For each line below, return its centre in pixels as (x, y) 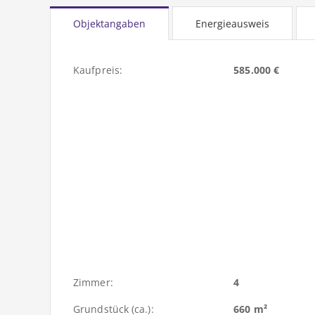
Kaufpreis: (98, 70)
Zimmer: (93, 283)
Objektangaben (109, 24)
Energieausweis (232, 24)
